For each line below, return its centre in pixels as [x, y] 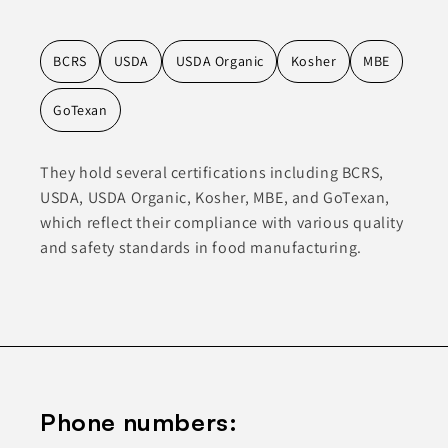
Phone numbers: [139, 422]
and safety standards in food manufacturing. [201, 248]
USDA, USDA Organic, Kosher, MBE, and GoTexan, [215, 198]
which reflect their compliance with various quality [222, 223]
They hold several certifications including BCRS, [212, 173]
